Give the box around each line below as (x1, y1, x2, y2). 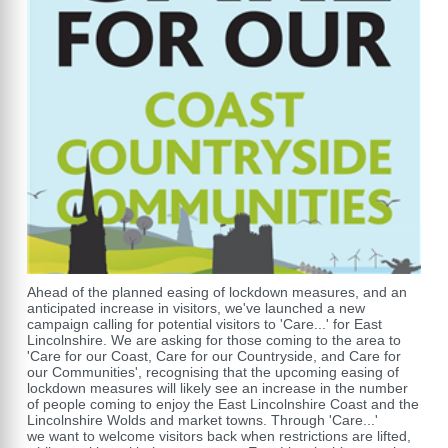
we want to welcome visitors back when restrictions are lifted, (27, 428, 411, 444)
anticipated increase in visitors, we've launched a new (27, 300, 365, 316)
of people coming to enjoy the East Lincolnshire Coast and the (27, 396, 419, 412)
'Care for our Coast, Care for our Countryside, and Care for (27, 348, 401, 364)
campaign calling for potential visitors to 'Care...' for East (27, 316, 382, 332)
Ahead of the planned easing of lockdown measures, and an (27, 284, 407, 300)
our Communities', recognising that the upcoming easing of (27, 364, 399, 380)
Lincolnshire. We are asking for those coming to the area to (27, 332, 401, 348)
